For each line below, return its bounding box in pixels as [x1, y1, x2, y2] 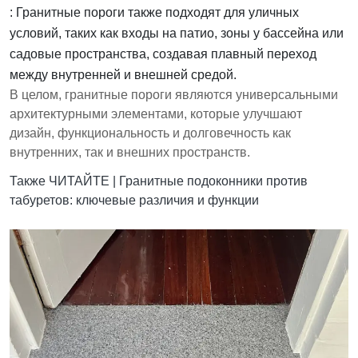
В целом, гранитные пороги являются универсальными [10, 88, 338, 102]
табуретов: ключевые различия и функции [10, 193, 259, 208]
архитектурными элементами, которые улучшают [10, 107, 302, 121]
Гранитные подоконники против [119, 174, 308, 189]
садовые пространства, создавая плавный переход [10, 47, 316, 62]
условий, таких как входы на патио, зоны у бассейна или [10, 26, 344, 41]
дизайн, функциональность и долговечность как [10, 126, 291, 141]
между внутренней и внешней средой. [10, 68, 237, 82]
